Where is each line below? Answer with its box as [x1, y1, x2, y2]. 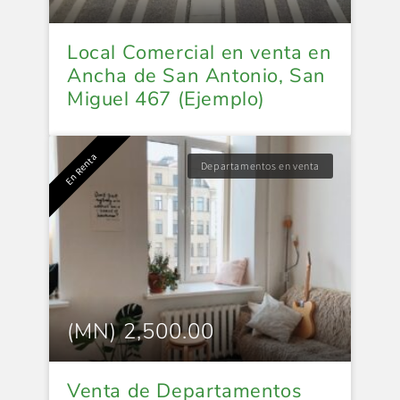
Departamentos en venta [200, 158, 320, 172]
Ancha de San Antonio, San [67, 62, 327, 89]
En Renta [62, 149, 101, 187]
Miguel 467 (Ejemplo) [67, 85, 266, 112]
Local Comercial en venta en [67, 38, 332, 66]
